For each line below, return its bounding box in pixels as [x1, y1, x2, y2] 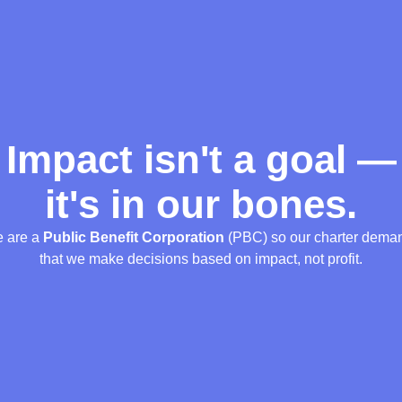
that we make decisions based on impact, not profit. [39, 250, 363, 267]
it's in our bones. [45, 181, 357, 226]
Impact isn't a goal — [5, 136, 397, 181]
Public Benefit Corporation [42, 229, 228, 245]
